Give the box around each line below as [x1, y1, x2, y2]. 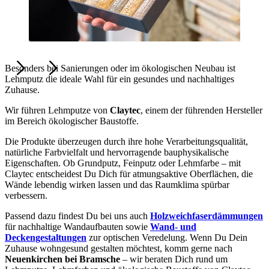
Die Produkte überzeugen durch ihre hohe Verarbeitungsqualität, [5, 136, 248, 147]
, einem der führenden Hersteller [141, 104, 262, 115]
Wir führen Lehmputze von [5, 104, 110, 115]
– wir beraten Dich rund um [120, 253, 228, 264]
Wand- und [150, 221, 196, 232]
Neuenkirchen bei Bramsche [5, 253, 120, 264]
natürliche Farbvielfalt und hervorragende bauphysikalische [5, 147, 229, 157]
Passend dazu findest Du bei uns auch [5, 210, 150, 221]
